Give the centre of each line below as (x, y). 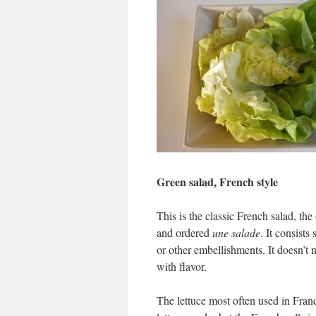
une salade (236, 232)
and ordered (184, 232)
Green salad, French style (217, 182)
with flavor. (182, 266)
